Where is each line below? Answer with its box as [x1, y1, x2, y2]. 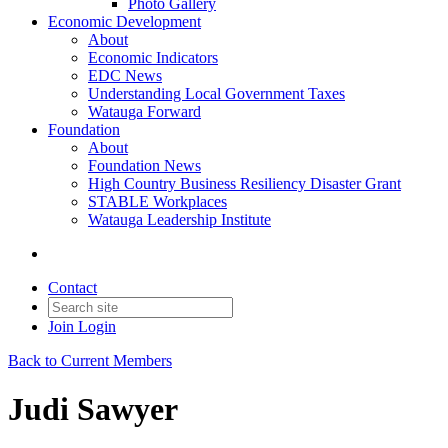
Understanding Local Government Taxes [88, 85, 345, 102]
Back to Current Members [8, 352, 172, 369]
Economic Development [48, 13, 201, 30]
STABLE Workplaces [88, 193, 227, 210]
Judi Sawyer [8, 391, 178, 428]
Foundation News [88, 157, 201, 174]
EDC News [88, 67, 162, 84]
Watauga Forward [88, 103, 201, 120]
